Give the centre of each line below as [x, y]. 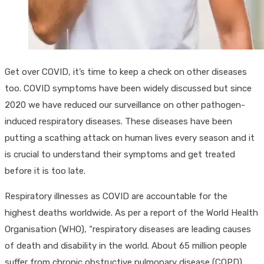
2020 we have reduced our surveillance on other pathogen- [125, 105]
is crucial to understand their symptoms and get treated [120, 154]
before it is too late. [45, 171]
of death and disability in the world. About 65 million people [126, 245]
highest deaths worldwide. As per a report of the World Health [131, 212]
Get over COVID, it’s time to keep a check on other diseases [126, 72]
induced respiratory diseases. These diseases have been [118, 121]
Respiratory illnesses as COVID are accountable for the [116, 196]
